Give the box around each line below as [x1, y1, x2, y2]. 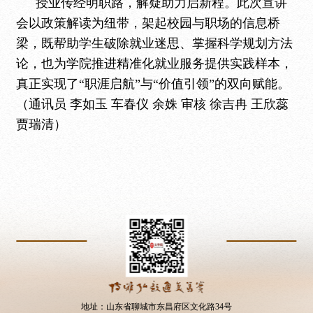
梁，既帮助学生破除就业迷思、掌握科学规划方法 [16, 36, 293, 50]
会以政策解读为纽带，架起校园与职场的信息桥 [16, 16, 281, 30]
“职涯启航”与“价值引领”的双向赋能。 [79, 77, 291, 91]
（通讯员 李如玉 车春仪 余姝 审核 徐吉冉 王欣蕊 [16, 97, 289, 111]
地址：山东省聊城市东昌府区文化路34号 [80, 302, 232, 312]
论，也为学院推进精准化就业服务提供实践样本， [16, 57, 293, 71]
